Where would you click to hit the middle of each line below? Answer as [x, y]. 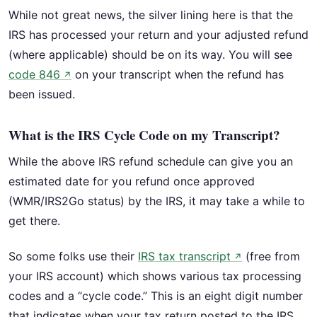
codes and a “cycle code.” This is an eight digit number [156, 296]
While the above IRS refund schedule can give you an [151, 161]
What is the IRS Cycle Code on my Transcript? [144, 134]
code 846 [34, 74]
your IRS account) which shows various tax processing [155, 276]
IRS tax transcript [184, 257]
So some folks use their [73, 257]
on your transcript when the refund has [178, 74]
